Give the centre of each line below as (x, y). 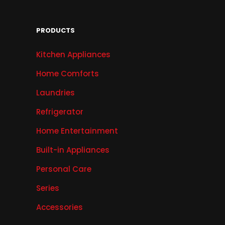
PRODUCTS (55, 30)
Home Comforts (68, 73)
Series (48, 188)
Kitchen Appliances (73, 54)
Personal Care (64, 169)
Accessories (60, 207)
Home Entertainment (77, 131)
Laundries (55, 92)
